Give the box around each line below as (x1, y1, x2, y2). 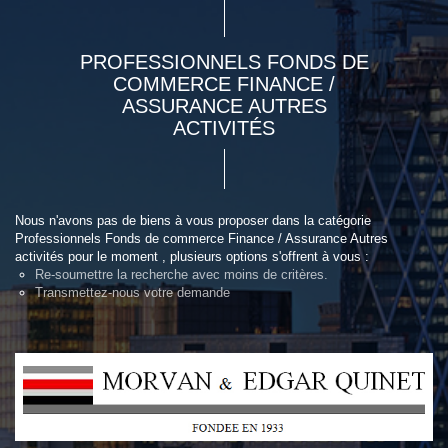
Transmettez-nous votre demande (35, 285, 230, 300)
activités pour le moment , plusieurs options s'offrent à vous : (15, 249, 369, 264)
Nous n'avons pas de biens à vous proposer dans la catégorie (15, 213, 371, 228)
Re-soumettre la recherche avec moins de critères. (35, 267, 328, 282)
